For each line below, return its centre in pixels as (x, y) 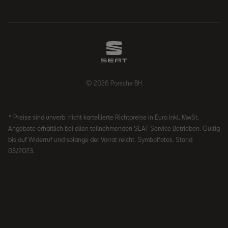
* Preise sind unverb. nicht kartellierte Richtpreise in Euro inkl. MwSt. (104, 117)
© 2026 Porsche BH (114, 83)
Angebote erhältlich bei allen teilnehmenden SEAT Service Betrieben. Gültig (114, 128)
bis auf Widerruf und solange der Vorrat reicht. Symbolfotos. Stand (100, 139)
